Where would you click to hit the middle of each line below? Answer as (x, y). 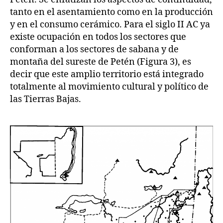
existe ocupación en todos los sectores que (98, 37)
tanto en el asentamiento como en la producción (111, 12)
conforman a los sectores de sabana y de (94, 50)
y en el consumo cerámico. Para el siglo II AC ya (110, 25)
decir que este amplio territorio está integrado (107, 75)
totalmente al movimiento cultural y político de (109, 87)
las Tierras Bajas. (46, 100)
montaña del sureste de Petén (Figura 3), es (101, 62)
